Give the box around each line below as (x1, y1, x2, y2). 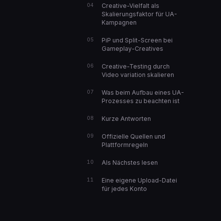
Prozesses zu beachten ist (102, 97, 180, 105)
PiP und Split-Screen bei (102, 37, 173, 44)
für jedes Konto (102, 185, 147, 192)
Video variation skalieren (102, 71, 174, 78)
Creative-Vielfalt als (102, 2, 159, 9)
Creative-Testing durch (102, 63, 170, 70)
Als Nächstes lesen (102, 159, 158, 166)
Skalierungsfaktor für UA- (102, 10, 177, 18)
